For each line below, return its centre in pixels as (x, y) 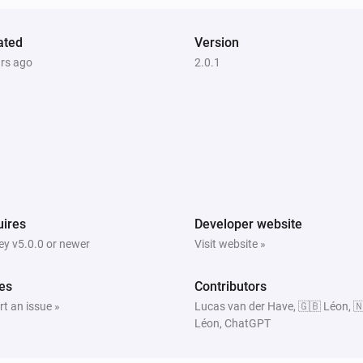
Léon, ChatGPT (233, 323)
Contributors (231, 286)
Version (217, 42)
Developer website (248, 224)
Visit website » (230, 243)
